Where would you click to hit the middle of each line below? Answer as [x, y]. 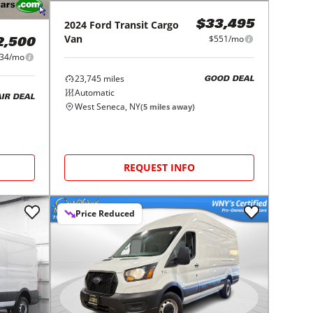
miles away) [172, 107]
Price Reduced [105, 214]
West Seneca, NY [108, 107]
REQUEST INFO [160, 168]
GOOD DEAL [229, 79]
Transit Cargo [147, 25]
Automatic [95, 93]
